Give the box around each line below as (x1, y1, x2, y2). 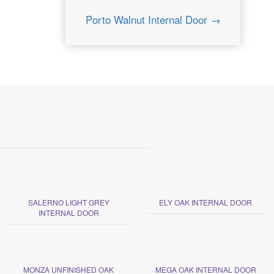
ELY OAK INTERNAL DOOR (159, 196, 252, 207)
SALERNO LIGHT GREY (28, 196, 109, 207)
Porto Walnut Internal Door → (85, 11, 221, 27)
